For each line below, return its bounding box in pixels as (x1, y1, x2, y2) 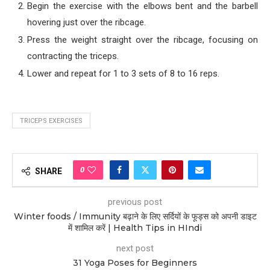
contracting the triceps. (27, 51, 119, 61)
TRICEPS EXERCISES (20, 117, 83, 125)
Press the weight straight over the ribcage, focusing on (27, 34, 258, 45)
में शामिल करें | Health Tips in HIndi (68, 222, 202, 233)
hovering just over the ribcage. (27, 17, 146, 28)
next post (116, 243, 154, 254)
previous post (108, 196, 162, 207)
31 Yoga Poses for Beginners (73, 257, 197, 268)
